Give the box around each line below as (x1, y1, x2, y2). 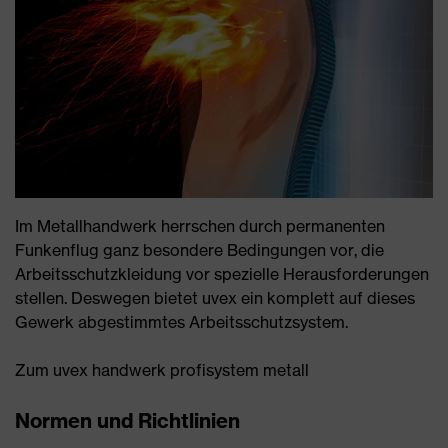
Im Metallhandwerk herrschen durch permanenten (15, 215, 385, 236)
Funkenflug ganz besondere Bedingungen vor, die (15, 239, 384, 260)
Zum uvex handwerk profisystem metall (15, 359, 309, 380)
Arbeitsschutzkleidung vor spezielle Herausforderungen (15, 263, 429, 284)
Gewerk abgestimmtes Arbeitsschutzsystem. (15, 311, 348, 332)
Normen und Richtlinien (15, 407, 240, 433)
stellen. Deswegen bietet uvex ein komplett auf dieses (15, 287, 415, 308)
